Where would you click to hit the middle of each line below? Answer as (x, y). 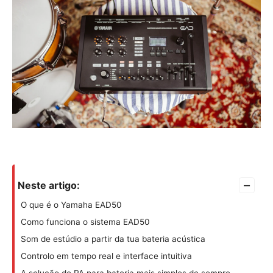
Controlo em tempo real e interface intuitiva (106, 256)
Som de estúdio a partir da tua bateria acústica (113, 239)
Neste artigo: (49, 186)
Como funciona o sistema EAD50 (85, 222)
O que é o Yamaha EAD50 (71, 205)
